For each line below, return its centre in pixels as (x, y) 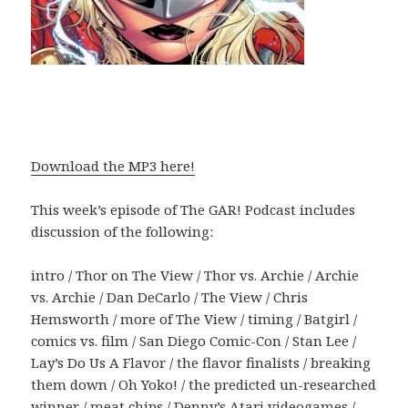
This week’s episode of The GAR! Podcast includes (194, 209)
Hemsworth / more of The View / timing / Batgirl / (194, 318)
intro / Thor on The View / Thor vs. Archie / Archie (195, 275)
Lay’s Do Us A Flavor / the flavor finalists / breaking (201, 362)
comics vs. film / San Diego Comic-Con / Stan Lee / (194, 340)
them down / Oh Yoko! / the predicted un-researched (204, 384)
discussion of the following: (122, 231)
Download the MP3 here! (113, 165)
